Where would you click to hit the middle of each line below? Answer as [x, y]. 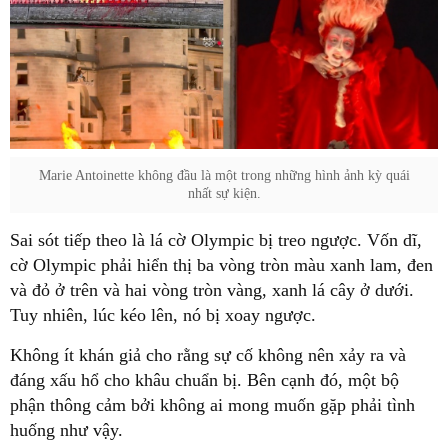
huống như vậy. [66, 430]
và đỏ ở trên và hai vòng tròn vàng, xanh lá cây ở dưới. [212, 290]
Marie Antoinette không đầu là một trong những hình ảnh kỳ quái [224, 176]
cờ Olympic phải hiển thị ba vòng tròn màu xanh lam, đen [221, 265]
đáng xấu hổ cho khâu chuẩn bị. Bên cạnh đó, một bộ [204, 380]
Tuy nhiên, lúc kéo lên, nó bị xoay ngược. [163, 315]
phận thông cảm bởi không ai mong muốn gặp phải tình [212, 405]
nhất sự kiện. [224, 194]
